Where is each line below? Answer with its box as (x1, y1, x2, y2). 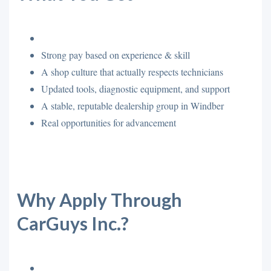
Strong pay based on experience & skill (41, 48, 190, 61)
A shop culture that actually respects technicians (41, 65, 223, 78)
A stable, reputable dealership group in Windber (41, 99, 224, 112)
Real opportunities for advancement (41, 116, 176, 129)
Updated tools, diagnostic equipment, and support (41, 82, 230, 95)
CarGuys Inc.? (16, 212, 129, 234)
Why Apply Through (16, 188, 182, 211)
